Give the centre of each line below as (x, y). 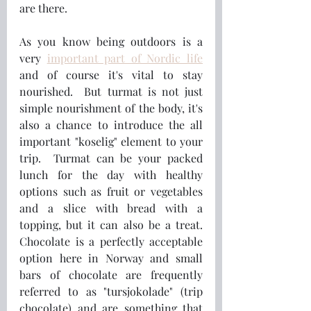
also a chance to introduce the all (111, 125)
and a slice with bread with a (111, 208)
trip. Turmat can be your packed (111, 158)
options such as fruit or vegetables (111, 191)
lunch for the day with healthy (111, 175)
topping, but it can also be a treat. (111, 225)
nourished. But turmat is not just (111, 91)
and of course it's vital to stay (111, 75)
